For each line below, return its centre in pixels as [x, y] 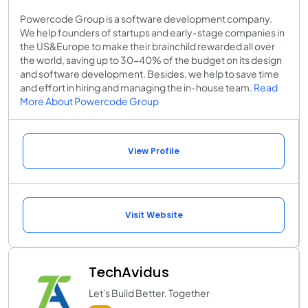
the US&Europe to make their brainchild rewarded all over [147, 46]
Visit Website [154, 214]
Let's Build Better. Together [149, 293]
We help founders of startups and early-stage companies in [152, 32]
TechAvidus [129, 272]
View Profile [154, 151]
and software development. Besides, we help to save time [150, 73]
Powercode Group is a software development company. [146, 18]
